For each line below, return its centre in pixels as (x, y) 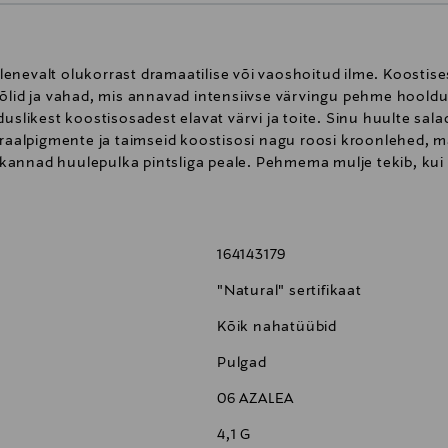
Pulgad (242, 363)
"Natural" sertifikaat (289, 291)
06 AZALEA (256, 399)
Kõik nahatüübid (277, 327)
